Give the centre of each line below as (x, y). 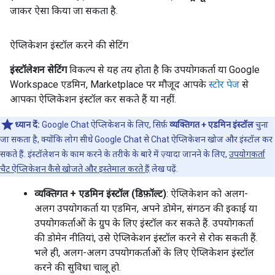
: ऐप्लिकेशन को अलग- (207, 194)
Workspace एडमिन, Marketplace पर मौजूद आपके (109, 84)
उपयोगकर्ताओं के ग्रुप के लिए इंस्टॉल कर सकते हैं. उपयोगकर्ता (144, 223)
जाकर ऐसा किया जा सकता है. (64, 11)
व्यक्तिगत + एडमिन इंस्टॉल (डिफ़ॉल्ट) (100, 194)
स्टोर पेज (224, 84)
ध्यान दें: (27, 125)
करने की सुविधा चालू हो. (78, 267)
